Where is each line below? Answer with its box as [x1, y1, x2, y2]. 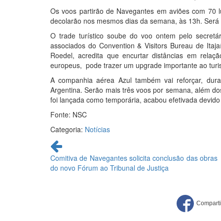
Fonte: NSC [50, 110, 87, 119]
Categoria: [50, 124, 85, 134]
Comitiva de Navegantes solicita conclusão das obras [50, 153, 218, 163]
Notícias [85, 124, 110, 134]
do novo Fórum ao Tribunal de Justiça [50, 163, 169, 173]
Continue [50, 137, 81, 148]
